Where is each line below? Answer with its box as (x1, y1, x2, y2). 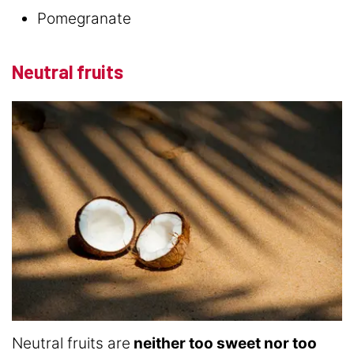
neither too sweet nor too (130, 333, 317, 352)
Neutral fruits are (12, 333, 130, 352)
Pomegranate (37, 9, 131, 28)
